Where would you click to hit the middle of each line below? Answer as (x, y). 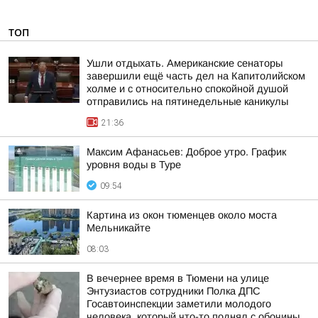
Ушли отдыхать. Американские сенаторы (185, 63)
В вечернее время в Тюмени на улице (178, 278)
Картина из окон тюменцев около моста (182, 215)
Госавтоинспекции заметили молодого (179, 304)
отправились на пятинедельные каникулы (187, 102)
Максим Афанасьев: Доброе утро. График (186, 152)
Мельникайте (119, 228)
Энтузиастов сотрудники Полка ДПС (174, 291)
